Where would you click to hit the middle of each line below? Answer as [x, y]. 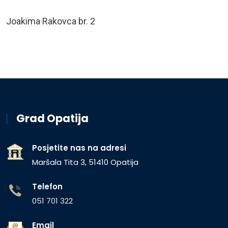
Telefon [47, 187]
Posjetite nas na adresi [79, 148]
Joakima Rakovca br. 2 [51, 21]
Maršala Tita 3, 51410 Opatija [85, 162]
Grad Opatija [52, 118]
